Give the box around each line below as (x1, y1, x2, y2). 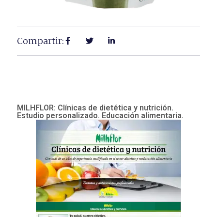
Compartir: (17, 35, 64, 47)
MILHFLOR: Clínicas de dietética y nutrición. (17, 103, 173, 113)
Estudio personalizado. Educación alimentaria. (17, 111, 184, 121)
